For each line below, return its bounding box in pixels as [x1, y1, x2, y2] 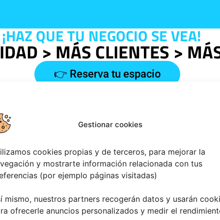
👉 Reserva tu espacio [54, 68, 161, 81]
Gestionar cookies [78, 120, 142, 129]
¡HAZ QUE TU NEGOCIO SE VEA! [1, 25, 201, 48]
